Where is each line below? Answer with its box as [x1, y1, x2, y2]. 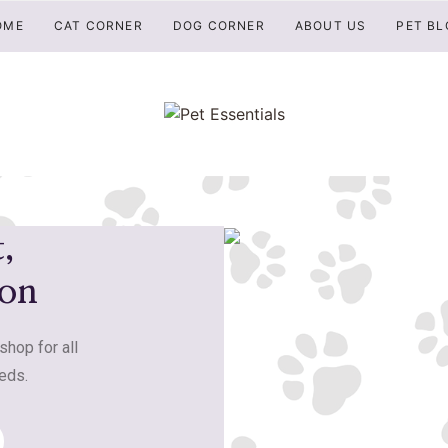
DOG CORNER [172, 18, 265, 33]
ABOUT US [294, 18, 367, 33]
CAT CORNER [53, 18, 143, 33]
